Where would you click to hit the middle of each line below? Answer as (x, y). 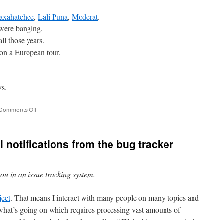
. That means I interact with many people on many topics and (105, 198)
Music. (44, 126)
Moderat (85, 16)
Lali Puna (53, 16)
